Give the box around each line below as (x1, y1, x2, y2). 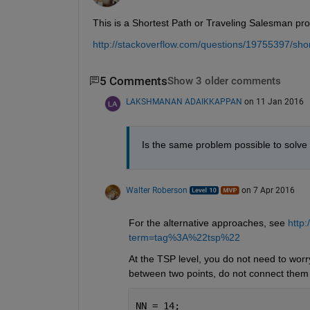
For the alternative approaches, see (128, 217, 285, 229)
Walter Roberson (125, 185, 188, 196)
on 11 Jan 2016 (244, 97, 304, 107)
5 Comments (99, 74, 167, 88)
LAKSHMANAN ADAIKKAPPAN (125, 97, 242, 107)
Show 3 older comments (167, 75, 281, 87)
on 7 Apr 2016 (241, 185, 295, 196)
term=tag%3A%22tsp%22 (128, 232, 240, 244)
